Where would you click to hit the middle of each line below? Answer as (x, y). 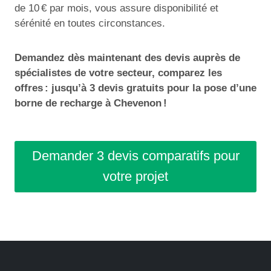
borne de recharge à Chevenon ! (91, 103)
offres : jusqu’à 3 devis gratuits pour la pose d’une (135, 88)
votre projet (135, 177)
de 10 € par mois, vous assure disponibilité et (116, 8)
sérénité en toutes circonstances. (90, 23)
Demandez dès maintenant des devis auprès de (127, 57)
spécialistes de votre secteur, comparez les (118, 73)
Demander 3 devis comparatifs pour (135, 156)
